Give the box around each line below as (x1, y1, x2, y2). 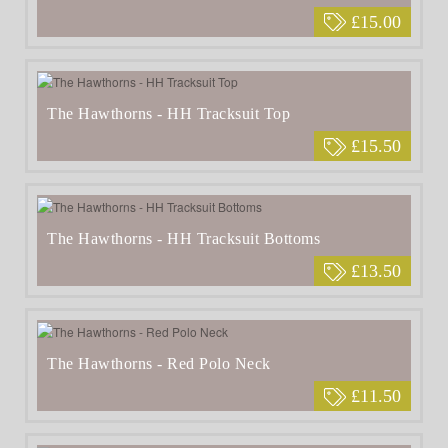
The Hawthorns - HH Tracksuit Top (47, 105, 290, 123)
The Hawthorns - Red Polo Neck (47, 355, 271, 373)
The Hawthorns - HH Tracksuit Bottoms (47, 230, 320, 248)
